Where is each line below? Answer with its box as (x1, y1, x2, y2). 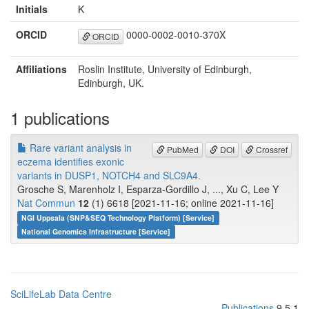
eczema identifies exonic (17, 154, 124, 169)
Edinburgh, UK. (78, 76, 144, 90)
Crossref (254, 143, 288, 155)
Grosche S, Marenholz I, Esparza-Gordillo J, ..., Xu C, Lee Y (17, 182, 279, 197)
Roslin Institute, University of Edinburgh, (78, 62, 252, 77)
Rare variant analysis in (27, 141, 132, 155)
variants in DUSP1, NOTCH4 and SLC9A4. (17, 168, 201, 183)
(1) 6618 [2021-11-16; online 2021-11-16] (89, 196, 274, 210)
